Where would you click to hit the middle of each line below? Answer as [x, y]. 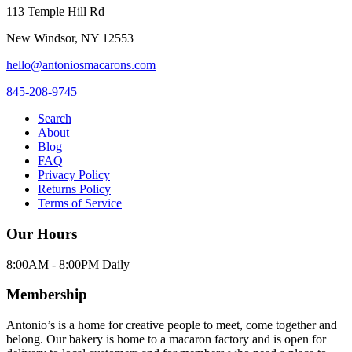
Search [55, 119]
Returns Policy [74, 189]
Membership [47, 295]
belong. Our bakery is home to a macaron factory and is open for [166, 339]
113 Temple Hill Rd [55, 12]
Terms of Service [80, 203]
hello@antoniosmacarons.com [81, 65]
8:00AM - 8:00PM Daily [68, 264]
